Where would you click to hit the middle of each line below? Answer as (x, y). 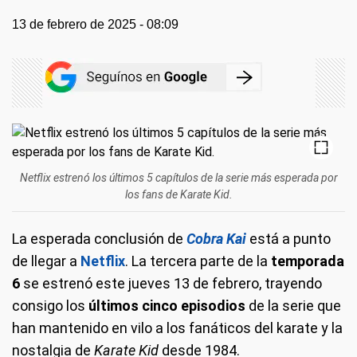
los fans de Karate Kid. (178, 194)
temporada (306, 261)
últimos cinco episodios (167, 306)
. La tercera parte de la (196, 261)
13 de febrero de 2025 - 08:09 (95, 24)
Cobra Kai (216, 239)
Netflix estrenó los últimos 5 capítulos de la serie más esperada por (178, 178)
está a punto (288, 239)
